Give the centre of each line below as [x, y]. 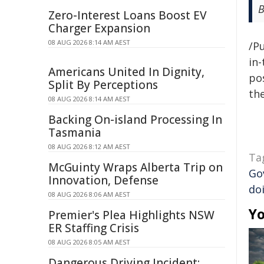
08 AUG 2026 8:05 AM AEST [89, 242]
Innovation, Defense [103, 180]
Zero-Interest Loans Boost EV [128, 15]
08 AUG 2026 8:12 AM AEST [89, 146]
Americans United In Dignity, [126, 72]
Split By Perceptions [103, 85]
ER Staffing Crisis [94, 228]
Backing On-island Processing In [135, 120]
